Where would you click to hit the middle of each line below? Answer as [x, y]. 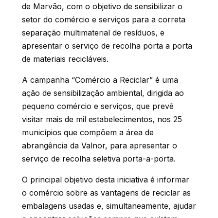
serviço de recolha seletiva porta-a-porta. [99, 159]
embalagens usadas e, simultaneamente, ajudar [109, 206]
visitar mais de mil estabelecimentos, [88, 119]
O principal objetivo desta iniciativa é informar [105, 180]
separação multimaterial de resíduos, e [93, 33]
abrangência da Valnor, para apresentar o [99, 145]
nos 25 [169, 119]
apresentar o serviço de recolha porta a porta [107, 46]
